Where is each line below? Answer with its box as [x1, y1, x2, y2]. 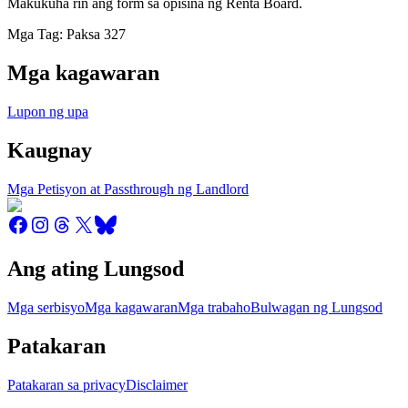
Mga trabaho [178, 300, 250, 316]
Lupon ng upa [7, 103, 88, 119]
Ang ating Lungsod [7, 257, 184, 281]
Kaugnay [7, 138, 92, 162]
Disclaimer [126, 377, 188, 393]
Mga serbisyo [7, 300, 85, 316]
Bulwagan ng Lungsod [250, 300, 382, 316]
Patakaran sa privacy [7, 377, 126, 393]
